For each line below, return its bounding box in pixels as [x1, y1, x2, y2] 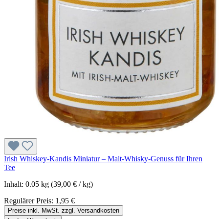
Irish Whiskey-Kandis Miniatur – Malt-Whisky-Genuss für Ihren [4, 154, 202, 163]
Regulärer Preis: [4, 197, 55, 205]
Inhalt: [4, 180, 25, 189]
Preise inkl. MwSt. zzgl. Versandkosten [8, 207, 119, 215]
